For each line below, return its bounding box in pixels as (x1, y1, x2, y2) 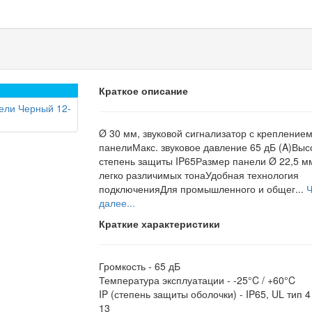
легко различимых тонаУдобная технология (98, 168, 299, 182)
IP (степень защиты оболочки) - (98, 287, 246, 301)
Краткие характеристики (98, 217, 220, 231)
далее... (98, 196, 135, 210)
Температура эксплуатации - (98, 273, 233, 287)
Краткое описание (98, 84, 188, 97)
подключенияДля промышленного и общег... (98, 182, 306, 196)
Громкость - (98, 259, 155, 273)
